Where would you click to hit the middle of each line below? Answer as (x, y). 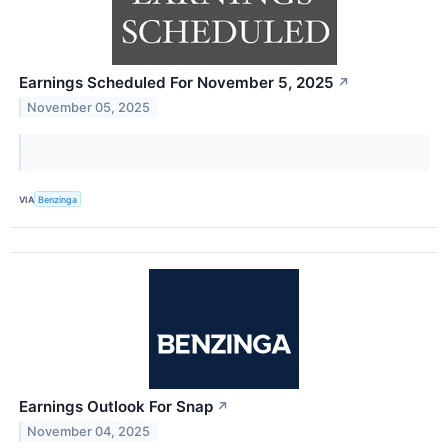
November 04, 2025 (89, 432)
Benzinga (58, 199)
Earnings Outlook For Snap (116, 407)
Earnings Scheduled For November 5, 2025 (176, 83)
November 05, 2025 (89, 107)
